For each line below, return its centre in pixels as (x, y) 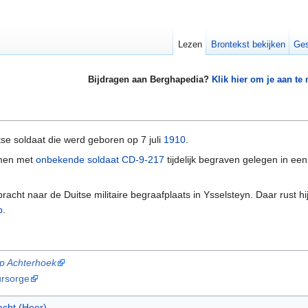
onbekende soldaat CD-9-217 (100, 160)
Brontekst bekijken (248, 44)
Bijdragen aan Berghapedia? (150, 80)
